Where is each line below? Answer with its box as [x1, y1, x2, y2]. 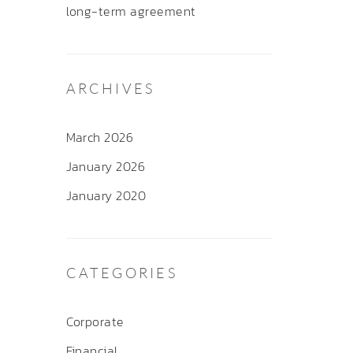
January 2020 [65, 186, 147, 205]
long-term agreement [65, 2, 196, 20]
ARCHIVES [65, 80, 155, 97]
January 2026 [65, 157, 146, 176]
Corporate [65, 312, 124, 331]
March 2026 [65, 128, 134, 147]
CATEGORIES [65, 264, 177, 281]
